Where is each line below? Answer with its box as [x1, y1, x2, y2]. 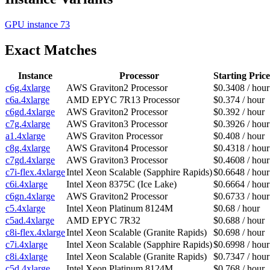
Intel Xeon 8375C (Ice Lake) [66, 179, 177, 190]
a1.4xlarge [5, 131, 45, 142]
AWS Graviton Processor [66, 131, 163, 142]
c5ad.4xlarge [5, 215, 54, 226]
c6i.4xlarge [5, 179, 48, 190]
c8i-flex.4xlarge [5, 227, 65, 238]
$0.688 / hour [213, 215, 265, 226]
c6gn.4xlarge [5, 191, 55, 202]
